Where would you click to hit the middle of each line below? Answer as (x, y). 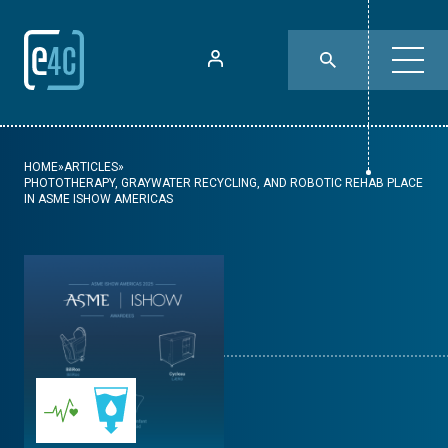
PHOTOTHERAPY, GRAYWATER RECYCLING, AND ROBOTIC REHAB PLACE (223, 183)
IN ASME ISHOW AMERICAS (98, 199)
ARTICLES (91, 167)
